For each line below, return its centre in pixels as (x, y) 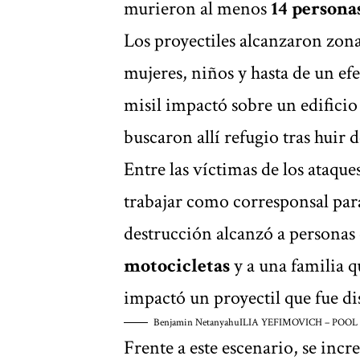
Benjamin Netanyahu (196, 322)
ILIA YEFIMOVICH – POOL (299, 322)
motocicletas (177, 265)
